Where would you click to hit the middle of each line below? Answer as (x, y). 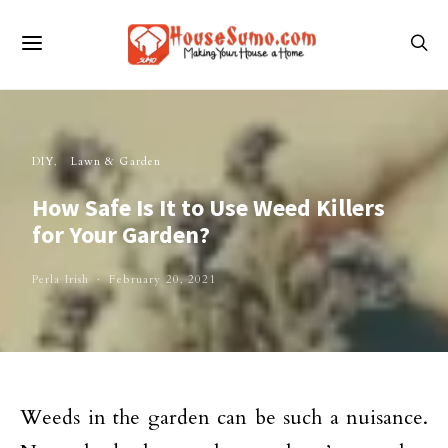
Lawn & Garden (116, 161)
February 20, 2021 (163, 279)
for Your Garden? (121, 234)
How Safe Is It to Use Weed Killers (208, 207)
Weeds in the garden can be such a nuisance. (224, 417)
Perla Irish (61, 279)
